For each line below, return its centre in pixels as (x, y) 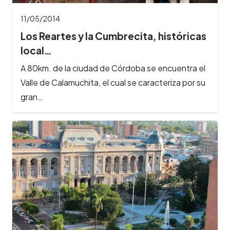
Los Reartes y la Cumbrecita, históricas (113, 36)
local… (36, 51)
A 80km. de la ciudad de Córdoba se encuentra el (113, 68)
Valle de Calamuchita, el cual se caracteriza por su (113, 82)
